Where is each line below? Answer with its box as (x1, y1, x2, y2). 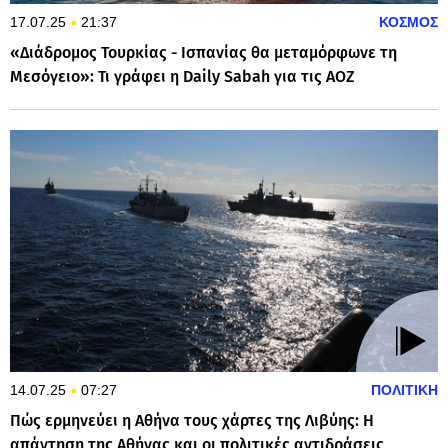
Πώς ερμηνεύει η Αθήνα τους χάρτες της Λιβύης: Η (10, 410, 374, 430)
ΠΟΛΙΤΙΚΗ (371, 381, 438, 398)
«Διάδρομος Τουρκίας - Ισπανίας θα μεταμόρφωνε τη (10, 42, 397, 62)
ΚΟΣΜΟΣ (379, 13, 438, 30)
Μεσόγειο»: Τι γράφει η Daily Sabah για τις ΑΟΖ (10, 66, 355, 86)
